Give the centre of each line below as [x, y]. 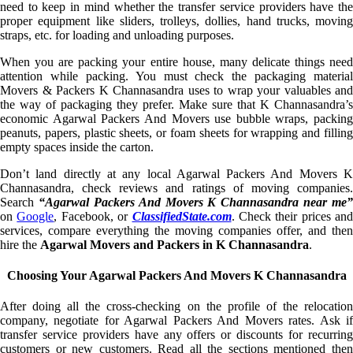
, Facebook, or [93, 216]
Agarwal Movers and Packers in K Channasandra [175, 244]
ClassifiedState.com [182, 216]
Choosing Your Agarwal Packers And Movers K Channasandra [176, 275]
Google [35, 216]
